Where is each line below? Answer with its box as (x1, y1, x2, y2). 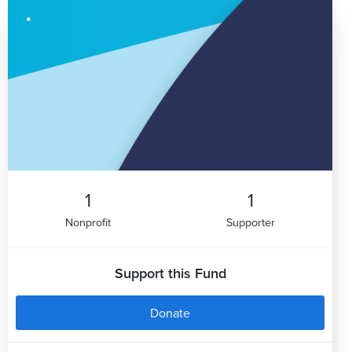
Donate (150, 303, 190, 321)
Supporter (225, 213, 275, 230)
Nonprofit (65, 213, 112, 230)
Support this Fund (114, 262, 226, 283)
